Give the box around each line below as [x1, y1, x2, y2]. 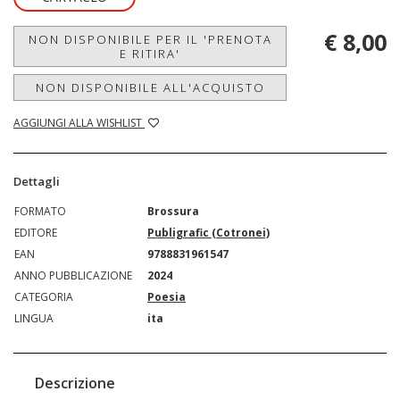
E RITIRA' [120, 46, 180, 62]
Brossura [147, 204, 199, 220]
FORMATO [14, 204, 66, 220]
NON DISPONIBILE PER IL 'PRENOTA [28, 31, 272, 48]
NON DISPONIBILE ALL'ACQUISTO [35, 79, 265, 96]
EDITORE [14, 225, 57, 241]
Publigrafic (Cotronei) [147, 225, 270, 241]
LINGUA [14, 311, 54, 327]
